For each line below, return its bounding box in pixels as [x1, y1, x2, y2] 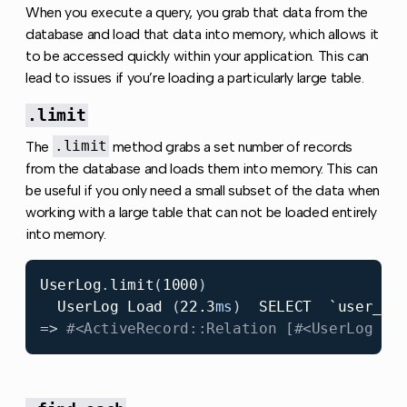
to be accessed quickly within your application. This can [25, 46, 369, 65]
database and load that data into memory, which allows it [25, 25, 379, 43]
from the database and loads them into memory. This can [25, 159, 378, 177]
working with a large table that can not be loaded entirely [25, 203, 378, 221]
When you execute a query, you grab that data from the [25, 3, 368, 21]
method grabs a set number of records [109, 137, 352, 155]
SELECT [259, 297, 312, 315]
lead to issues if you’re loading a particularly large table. [25, 68, 364, 86]
